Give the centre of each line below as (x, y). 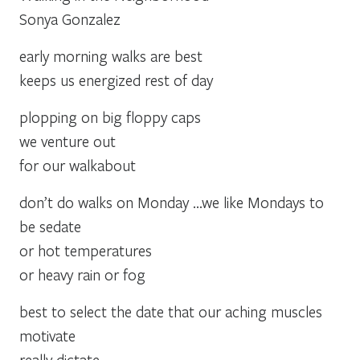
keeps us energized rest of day (116, 80)
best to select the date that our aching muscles (171, 311)
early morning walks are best (111, 55)
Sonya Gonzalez (70, 18)
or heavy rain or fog (82, 274)
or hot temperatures (86, 250)
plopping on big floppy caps (110, 117)
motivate (47, 335)
